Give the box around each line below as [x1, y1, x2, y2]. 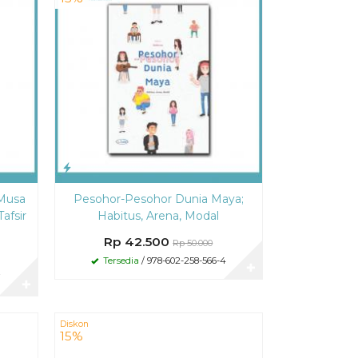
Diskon [59, 318, 89, 329]
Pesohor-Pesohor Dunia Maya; [73, 191, 244, 206]
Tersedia [100, 254, 139, 266]
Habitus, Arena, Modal [97, 208, 220, 223]
